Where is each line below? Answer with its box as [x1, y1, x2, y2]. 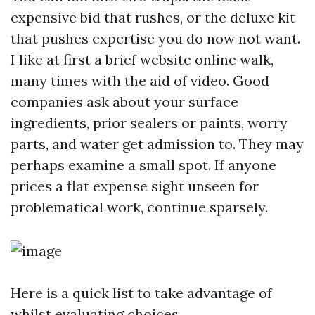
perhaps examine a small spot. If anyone [11, 156, 276, 174]
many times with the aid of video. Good [11, 72, 269, 89]
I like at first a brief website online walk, [11, 51, 274, 68]
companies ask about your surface [11, 93, 238, 110]
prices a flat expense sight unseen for [11, 177, 259, 195]
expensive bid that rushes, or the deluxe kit [11, 8, 295, 26]
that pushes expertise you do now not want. [11, 30, 300, 47]
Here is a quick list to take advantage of [11, 284, 272, 302]
